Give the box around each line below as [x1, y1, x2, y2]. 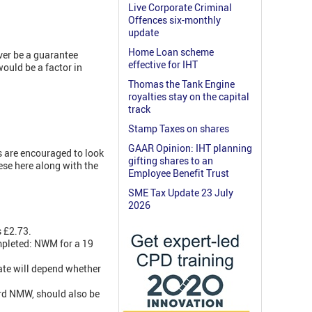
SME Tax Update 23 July [128, 186, 233, 200]
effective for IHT [128, 58, 198, 72]
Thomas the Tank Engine [128, 77, 235, 91]
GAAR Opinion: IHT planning [128, 141, 252, 155]
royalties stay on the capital [128, 90, 249, 104]
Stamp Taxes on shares [128, 122, 229, 136]
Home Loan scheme [128, 45, 214, 59]
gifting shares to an [128, 154, 213, 168]
